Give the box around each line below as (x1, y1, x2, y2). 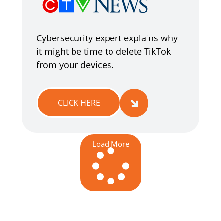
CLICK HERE (58, 97, 100, 108)
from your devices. (37, 59, 114, 71)
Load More (92, 139, 129, 148)
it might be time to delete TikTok (37, 45, 171, 57)
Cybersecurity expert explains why (37, 32, 178, 44)
